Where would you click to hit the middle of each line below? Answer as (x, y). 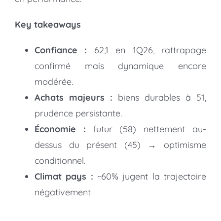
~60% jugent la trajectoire (150, 177)
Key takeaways (48, 25)
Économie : (60, 129)
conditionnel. (60, 161)
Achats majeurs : (74, 98)
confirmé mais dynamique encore (120, 66)
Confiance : (61, 50)
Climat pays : (64, 177)
